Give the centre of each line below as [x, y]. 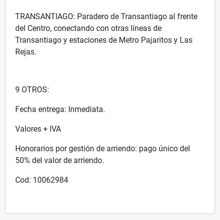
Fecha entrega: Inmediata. [60, 109]
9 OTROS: [32, 89]
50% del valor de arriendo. [60, 160]
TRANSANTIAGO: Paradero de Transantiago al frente [106, 16]
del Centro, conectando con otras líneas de [88, 28]
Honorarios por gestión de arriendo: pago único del [103, 148]
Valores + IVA [38, 129]
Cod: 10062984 [42, 180]
